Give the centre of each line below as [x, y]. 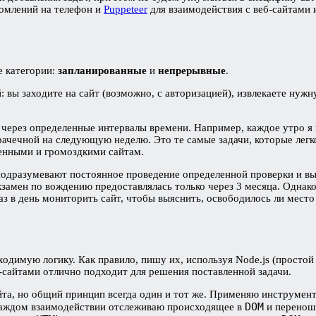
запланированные [104, 70]
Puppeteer [126, 9]
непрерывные [192, 70]
